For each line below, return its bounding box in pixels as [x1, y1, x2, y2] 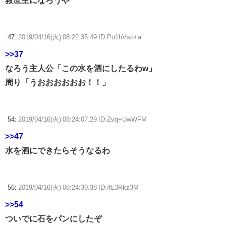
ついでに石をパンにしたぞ [5, 214, 102, 223]
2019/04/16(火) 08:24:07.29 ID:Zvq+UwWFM [18, 116, 147, 123]
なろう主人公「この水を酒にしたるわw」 [5, 64, 156, 73]
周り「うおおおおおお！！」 [5, 78, 110, 87]
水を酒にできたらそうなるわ [5, 146, 110, 155]
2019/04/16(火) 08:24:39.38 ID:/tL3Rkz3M [18, 184, 139, 191]
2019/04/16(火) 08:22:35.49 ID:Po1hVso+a [18, 34, 141, 41]
